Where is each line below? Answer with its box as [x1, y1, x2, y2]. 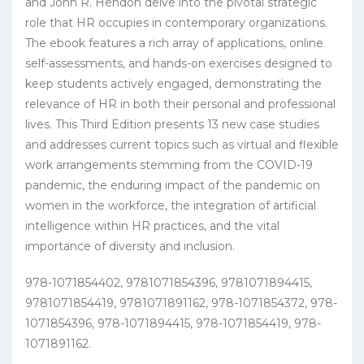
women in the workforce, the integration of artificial [25, 197, 316, 213]
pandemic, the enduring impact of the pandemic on [25, 177, 320, 193]
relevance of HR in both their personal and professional [25, 96, 336, 111]
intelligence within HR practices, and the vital [25, 218, 279, 233]
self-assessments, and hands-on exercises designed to [25, 55, 332, 71]
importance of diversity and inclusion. [25, 238, 235, 253]
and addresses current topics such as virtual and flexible [25, 136, 339, 152]
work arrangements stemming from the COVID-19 [25, 157, 313, 172]
